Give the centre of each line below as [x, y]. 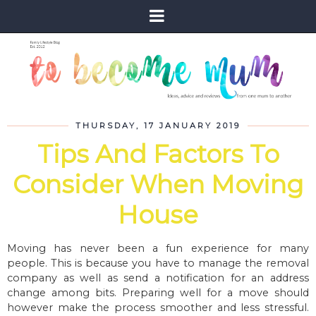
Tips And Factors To [158, 154]
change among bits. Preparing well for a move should [158, 292]
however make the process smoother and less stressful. [158, 307]
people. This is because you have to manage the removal [158, 263]
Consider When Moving [158, 184]
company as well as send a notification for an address [158, 278]
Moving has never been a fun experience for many [158, 248]
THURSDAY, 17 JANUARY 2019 [158, 125]
